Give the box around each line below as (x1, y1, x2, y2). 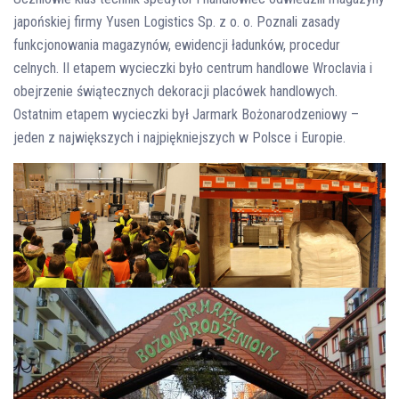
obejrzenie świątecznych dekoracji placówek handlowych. (13, 83, 338, 100)
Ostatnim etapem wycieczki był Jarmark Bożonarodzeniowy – (13, 106, 359, 123)
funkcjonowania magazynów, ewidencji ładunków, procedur (13, 37, 340, 53)
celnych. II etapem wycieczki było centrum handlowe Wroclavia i (13, 60, 372, 77)
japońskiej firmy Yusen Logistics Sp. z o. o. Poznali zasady (13, 13, 340, 30)
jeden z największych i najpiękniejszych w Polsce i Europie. (13, 129, 346, 146)
